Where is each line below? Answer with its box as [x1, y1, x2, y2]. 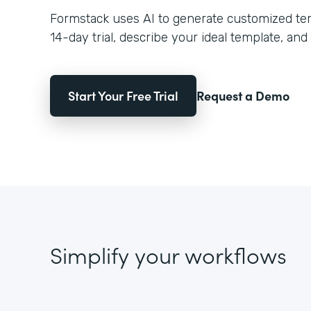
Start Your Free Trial [68, 87, 178, 104]
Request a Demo [196, 87, 289, 104]
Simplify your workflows [50, 239, 287, 270]
